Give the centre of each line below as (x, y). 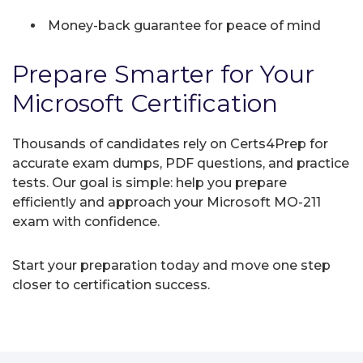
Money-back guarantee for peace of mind (183, 25)
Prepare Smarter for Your (163, 74)
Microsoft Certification (145, 103)
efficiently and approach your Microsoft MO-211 (167, 202)
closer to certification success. (111, 284)
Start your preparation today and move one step (171, 265)
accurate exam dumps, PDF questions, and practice (181, 163)
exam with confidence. (86, 221)
